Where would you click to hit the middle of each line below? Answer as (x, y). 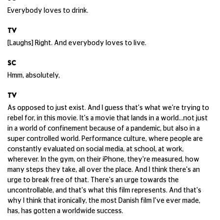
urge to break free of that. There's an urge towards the (93, 180)
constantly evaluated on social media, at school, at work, (96, 149)
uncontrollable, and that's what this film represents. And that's (104, 191)
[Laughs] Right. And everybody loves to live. (78, 43)
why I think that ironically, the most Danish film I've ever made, (104, 201)
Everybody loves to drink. (49, 11)
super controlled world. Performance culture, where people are (105, 139)
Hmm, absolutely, (34, 76)
